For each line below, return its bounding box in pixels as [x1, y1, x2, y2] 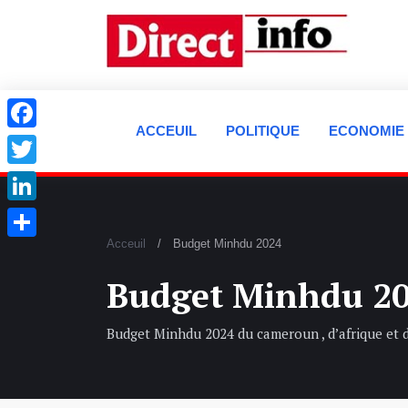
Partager [7, 243, 58, 259]
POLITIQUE [226, 123, 300, 139]
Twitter [7, 170, 46, 186]
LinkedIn [7, 207, 57, 222]
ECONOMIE [329, 123, 404, 139]
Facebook [7, 134, 66, 149]
